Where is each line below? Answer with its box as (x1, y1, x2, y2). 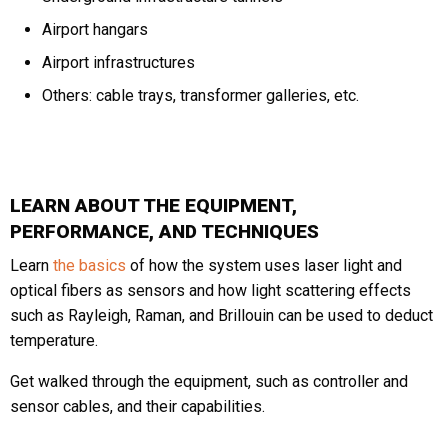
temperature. (10, 331, 98, 351)
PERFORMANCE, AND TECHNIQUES (10, 220, 319, 244)
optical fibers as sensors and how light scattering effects (10, 281, 411, 301)
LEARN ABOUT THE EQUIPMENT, (10, 194, 297, 218)
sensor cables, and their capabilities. (10, 397, 265, 417)
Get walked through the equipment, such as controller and (10, 372, 408, 392)
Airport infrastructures (42, 53, 195, 73)
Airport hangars (42, 20, 148, 40)
